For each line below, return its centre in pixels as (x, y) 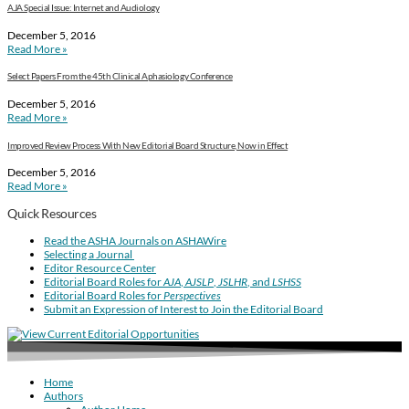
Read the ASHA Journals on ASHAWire (135, 241)
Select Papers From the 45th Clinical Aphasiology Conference (120, 76)
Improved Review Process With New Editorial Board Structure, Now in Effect (148, 145)
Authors (63, 396)
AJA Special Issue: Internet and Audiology (84, 8)
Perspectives (192, 296)
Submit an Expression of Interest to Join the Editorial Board (184, 309)
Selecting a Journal (89, 255)
